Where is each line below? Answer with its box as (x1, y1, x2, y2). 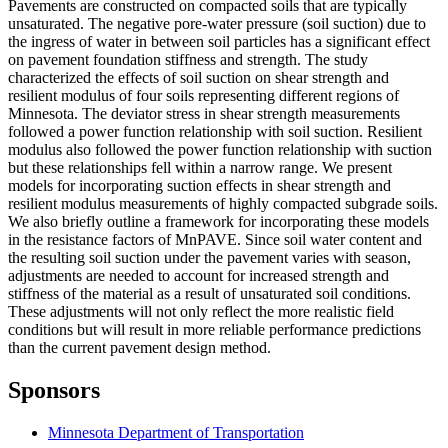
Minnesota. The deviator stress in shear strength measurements (8, 105, 400, 123)
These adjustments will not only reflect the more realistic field (8, 303, 394, 321)
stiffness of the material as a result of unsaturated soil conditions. (8, 285, 411, 303)
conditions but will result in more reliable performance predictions (8, 321, 421, 339)
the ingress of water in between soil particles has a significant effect (8, 33, 430, 51)
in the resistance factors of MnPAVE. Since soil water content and (8, 231, 422, 249)
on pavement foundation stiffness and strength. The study (8, 51, 368, 69)
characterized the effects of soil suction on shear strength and (8, 69, 389, 87)
